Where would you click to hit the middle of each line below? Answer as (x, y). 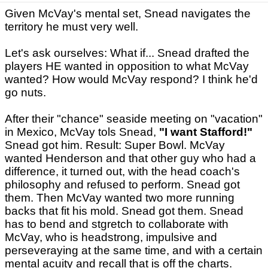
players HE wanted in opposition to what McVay (127, 66)
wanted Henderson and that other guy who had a (130, 159)
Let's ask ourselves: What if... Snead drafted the (127, 53)
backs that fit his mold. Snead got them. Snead (124, 211)
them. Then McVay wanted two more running (120, 198)
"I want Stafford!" (206, 132)
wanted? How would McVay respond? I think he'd (131, 80)
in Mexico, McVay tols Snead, (82, 132)
